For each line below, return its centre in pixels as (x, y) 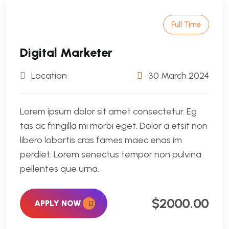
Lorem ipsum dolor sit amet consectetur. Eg (108, 111)
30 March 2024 (178, 76)
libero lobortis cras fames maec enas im (101, 140)
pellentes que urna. (60, 169)
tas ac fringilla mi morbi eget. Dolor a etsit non (114, 126)
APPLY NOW (59, 203)
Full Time (186, 25)
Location (48, 76)
